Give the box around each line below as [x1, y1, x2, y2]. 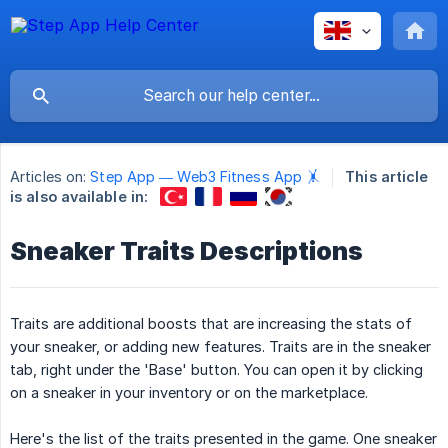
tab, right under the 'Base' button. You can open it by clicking [10, 360, 423, 378]
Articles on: [10, 168, 87, 186]
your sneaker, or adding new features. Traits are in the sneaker [10, 337, 431, 355]
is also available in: [10, 188, 149, 205]
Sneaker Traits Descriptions [10, 235, 363, 266]
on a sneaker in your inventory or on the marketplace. [10, 383, 368, 401]
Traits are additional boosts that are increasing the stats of [10, 314, 412, 332]
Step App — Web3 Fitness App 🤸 [90, 168, 321, 186]
